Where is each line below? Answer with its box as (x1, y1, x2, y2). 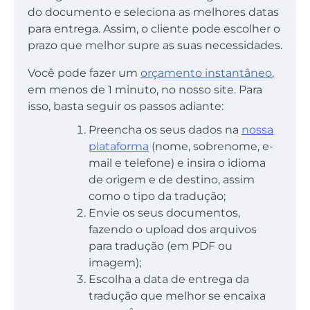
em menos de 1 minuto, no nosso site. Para (28, 83, 262, 97)
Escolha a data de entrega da (89, 273, 249, 286)
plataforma (89, 140, 149, 154)
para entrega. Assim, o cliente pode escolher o (28, 22, 280, 36)
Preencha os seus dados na (89, 123, 241, 137)
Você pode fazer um (28, 66, 140, 80)
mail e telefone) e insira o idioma (89, 156, 266, 170)
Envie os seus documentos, (89, 206, 240, 220)
